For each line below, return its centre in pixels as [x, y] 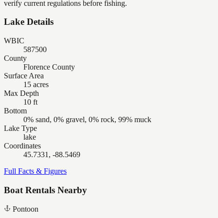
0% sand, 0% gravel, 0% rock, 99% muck [87, 120]
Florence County [49, 67]
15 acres [36, 85]
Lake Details [29, 22]
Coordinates [22, 146]
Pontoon [26, 209]
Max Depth [21, 93]
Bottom [15, 111]
